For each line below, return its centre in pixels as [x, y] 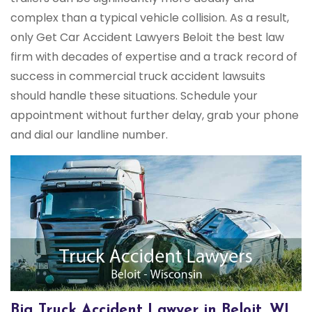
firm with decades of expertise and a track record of [154, 57]
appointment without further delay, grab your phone [155, 115]
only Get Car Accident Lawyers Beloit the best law [147, 37]
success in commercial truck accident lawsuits [138, 76]
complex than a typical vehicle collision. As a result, [150, 18]
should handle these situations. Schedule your [134, 96]
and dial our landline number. [89, 135]
